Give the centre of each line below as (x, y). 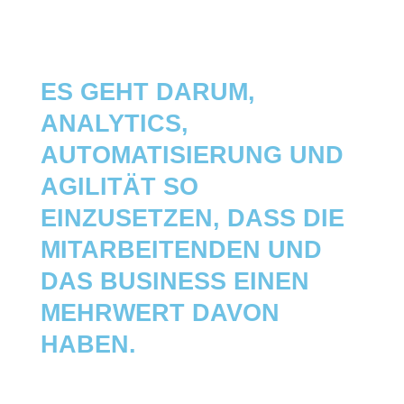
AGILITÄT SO (119, 186)
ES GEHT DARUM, (147, 92)
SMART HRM (106, 43)
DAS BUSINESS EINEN (174, 281)
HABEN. (88, 344)
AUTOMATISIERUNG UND (192, 155)
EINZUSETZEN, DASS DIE (192, 218)
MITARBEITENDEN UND (181, 249)
